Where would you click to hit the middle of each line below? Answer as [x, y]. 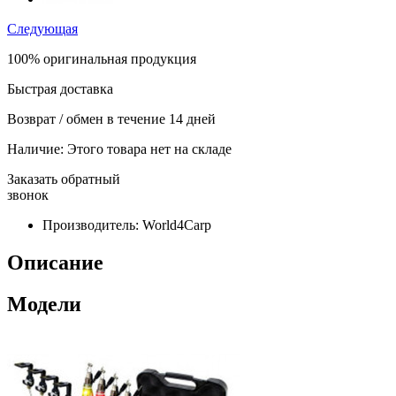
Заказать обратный [64, 179]
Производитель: [91, 225]
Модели [44, 304]
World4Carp [175, 225]
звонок [28, 194]
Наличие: [35, 148]
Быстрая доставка [60, 88]
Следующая [42, 28]
